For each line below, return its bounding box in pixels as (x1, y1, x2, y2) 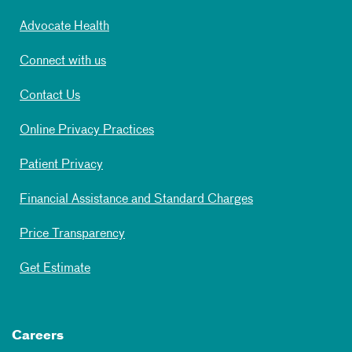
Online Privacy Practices (20, 124, 154, 137)
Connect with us (20, 55, 106, 68)
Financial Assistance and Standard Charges (20, 193, 253, 207)
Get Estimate (20, 262, 90, 276)
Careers (12, 330, 64, 343)
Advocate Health (20, 20, 109, 34)
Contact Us (20, 90, 80, 103)
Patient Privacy (20, 159, 103, 172)
